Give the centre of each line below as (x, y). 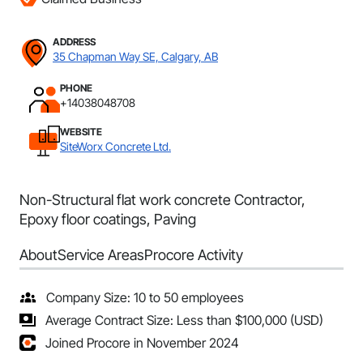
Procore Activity (194, 255)
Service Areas (101, 255)
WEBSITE (81, 132)
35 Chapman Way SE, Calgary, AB (135, 56)
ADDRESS (74, 42)
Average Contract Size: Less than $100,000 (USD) (184, 320)
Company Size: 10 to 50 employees (145, 297)
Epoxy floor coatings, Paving (108, 219)
